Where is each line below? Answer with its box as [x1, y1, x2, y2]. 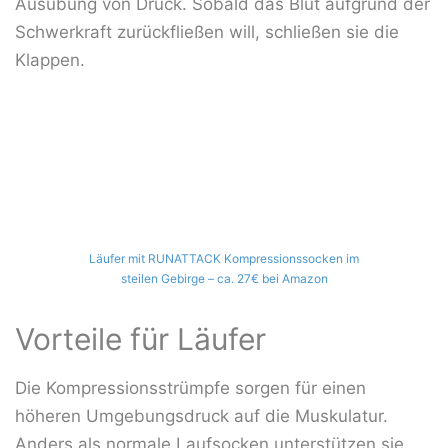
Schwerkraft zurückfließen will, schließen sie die [15, 21, 399, 42]
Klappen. [15, 49, 85, 70]
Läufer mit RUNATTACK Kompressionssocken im [89, 251, 359, 267]
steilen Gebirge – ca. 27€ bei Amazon [120, 271, 328, 287]
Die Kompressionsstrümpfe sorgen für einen [15, 378, 366, 399]
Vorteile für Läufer [15, 321, 266, 358]
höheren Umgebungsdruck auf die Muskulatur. [15, 406, 388, 427]
